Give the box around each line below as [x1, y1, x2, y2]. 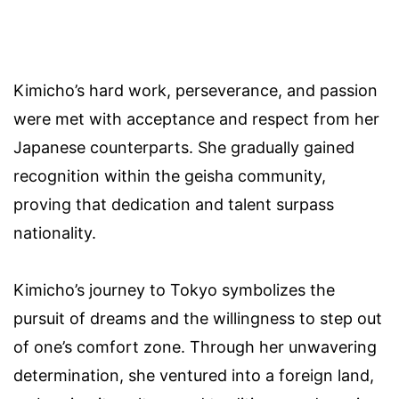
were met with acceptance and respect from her [13, 109, 379, 128]
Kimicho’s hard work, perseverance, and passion [13, 80, 378, 100]
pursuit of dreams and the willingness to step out [13, 308, 382, 328]
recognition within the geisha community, [13, 166, 326, 185]
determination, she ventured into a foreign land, [13, 365, 374, 385]
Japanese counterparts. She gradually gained [13, 137, 354, 157]
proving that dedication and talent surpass [13, 194, 334, 214]
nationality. [13, 223, 96, 242]
